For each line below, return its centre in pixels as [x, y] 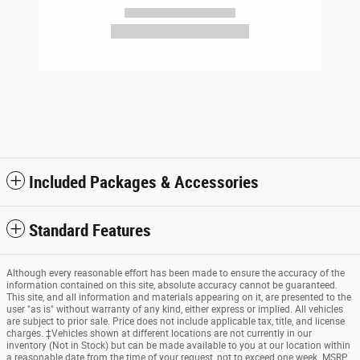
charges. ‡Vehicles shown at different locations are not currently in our [159, 333]
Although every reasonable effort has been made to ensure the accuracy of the [176, 273]
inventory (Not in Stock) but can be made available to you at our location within [178, 345]
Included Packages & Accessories [144, 182]
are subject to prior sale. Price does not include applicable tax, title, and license [176, 321]
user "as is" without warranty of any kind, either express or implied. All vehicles [175, 309]
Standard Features [90, 230]
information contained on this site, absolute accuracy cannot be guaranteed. [172, 285]
